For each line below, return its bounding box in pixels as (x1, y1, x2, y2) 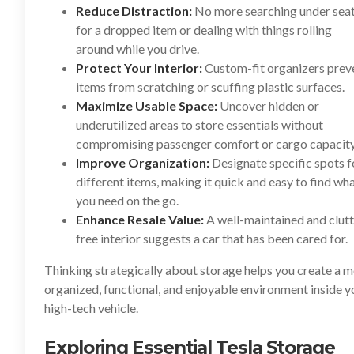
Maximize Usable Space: (76, 98, 217, 113)
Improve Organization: (76, 155, 209, 170)
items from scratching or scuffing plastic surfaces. (76, 79, 345, 94)
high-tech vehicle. (44, 300, 138, 315)
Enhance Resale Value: (76, 212, 204, 227)
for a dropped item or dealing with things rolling (76, 22, 332, 37)
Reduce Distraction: (76, 3, 192, 18)
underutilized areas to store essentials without (76, 117, 323, 132)
